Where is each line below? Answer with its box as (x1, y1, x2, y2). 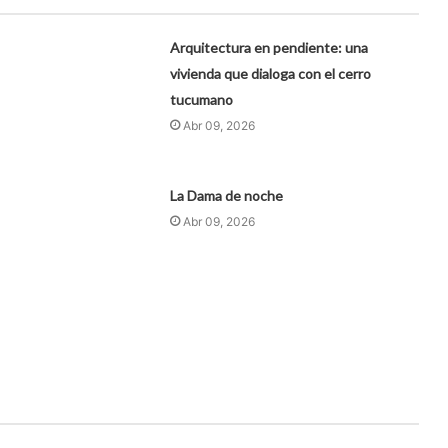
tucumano (170, 90, 234, 108)
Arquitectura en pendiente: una (170, 38, 369, 56)
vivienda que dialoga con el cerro (170, 64, 372, 82)
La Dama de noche (170, 186, 284, 204)
